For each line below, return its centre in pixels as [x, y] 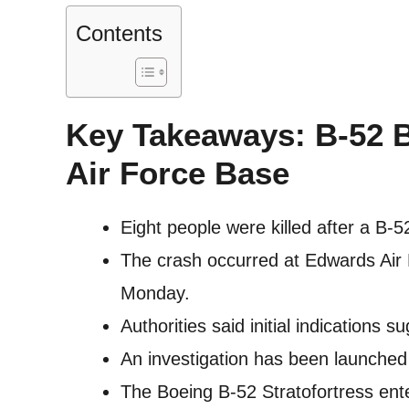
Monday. [155, 293]
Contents [119, 33]
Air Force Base [178, 173]
